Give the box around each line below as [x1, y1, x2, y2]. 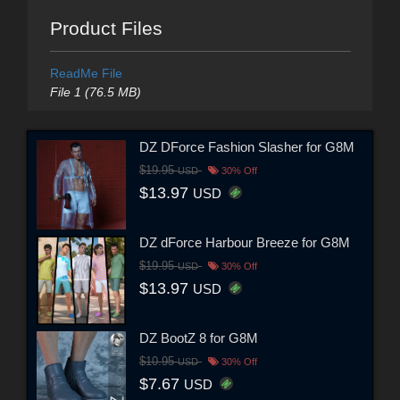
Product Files [49, 17, 162, 38]
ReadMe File [49, 65, 122, 80]
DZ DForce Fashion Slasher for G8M [139, 139, 354, 155]
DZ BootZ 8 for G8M [139, 330, 258, 346]
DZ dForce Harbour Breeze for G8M [139, 235, 350, 251]
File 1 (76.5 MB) [49, 84, 141, 99]
